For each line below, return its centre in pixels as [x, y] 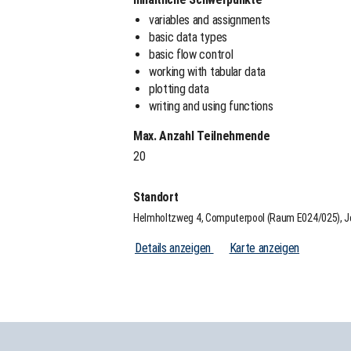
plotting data [179, 89]
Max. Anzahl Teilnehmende [202, 136]
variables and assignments [210, 20]
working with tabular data [207, 71]
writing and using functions [211, 106]
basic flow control [191, 54]
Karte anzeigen [264, 248]
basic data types [188, 37]
